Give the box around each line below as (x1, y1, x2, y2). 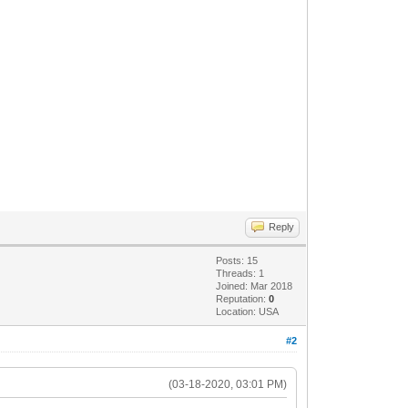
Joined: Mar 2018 (216, 280, 293, 291)
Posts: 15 (216, 254, 259, 266)
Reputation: (216, 292, 270, 304)
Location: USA (216, 305, 280, 317)
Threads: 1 (216, 267, 265, 279)
